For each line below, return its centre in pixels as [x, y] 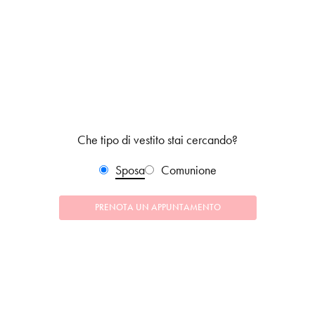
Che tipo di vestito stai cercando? [157, 140]
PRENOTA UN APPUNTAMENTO [157, 208]
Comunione [188, 171]
